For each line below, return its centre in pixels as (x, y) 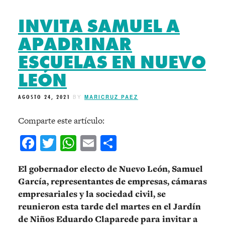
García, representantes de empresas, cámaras (113, 181)
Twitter (81, 143)
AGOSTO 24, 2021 (44, 97)
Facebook (68, 143)
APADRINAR (75, 44)
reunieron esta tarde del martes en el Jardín (109, 206)
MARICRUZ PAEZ (111, 97)
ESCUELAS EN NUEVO (112, 63)
